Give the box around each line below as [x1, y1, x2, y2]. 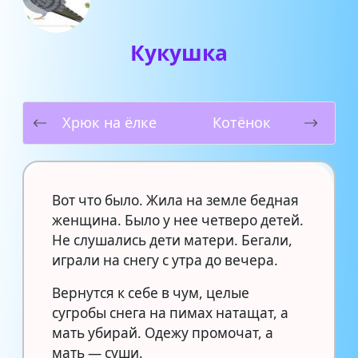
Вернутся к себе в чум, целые [52, 283, 249, 302]
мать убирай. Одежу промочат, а [52, 323, 273, 342]
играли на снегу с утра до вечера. [52, 250, 278, 269]
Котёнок [213, 113, 271, 133]
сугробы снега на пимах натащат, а [52, 303, 288, 322]
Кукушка [130, 38, 228, 67]
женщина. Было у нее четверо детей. [52, 210, 304, 229]
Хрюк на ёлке [62, 113, 157, 133]
